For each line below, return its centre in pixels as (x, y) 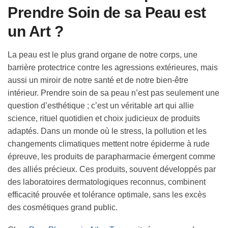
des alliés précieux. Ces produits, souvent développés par (112, 169)
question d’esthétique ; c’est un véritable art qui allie (101, 105)
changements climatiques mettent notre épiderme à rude (109, 144)
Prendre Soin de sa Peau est (107, 12)
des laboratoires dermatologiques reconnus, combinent (107, 182)
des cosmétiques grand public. (63, 207)
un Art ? (35, 31)
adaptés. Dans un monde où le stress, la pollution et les (107, 131)
